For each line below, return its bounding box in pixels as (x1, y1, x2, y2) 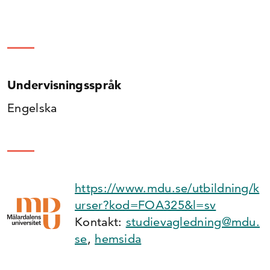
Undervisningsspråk (7, 78, 122, 92)
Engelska (7, 101, 57, 115)
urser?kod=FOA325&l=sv (75, 198, 216, 212)
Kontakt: (75, 215, 126, 229)
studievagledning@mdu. (125, 215, 260, 229)
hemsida (95, 231, 142, 246)
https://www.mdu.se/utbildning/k (75, 181, 260, 195)
